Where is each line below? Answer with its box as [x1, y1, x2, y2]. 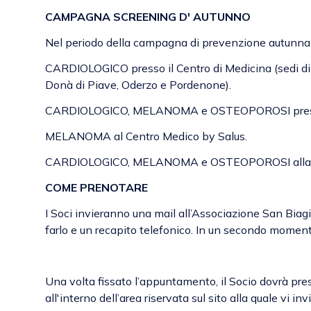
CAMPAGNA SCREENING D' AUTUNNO [45, 9, 251, 24]
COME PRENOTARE [45, 180, 148, 194]
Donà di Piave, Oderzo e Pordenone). [45, 77, 231, 92]
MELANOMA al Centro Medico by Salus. [45, 128, 247, 143]
